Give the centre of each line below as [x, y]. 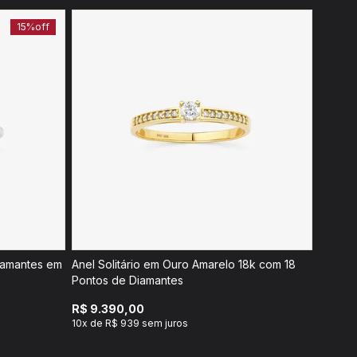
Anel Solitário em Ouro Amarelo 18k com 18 [184, 264]
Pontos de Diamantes [127, 280]
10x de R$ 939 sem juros [130, 323]
